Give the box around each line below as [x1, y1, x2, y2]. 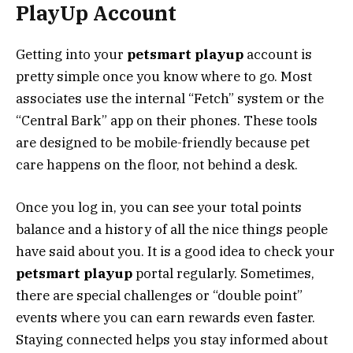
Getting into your [16, 45, 127, 63]
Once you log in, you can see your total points [16, 198, 302, 216]
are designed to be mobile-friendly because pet [16, 133, 310, 151]
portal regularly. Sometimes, [132, 264, 314, 282]
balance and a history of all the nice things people [16, 220, 328, 238]
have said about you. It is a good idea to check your [16, 242, 335, 260]
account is [243, 45, 312, 63]
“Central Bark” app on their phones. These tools [16, 111, 318, 129]
